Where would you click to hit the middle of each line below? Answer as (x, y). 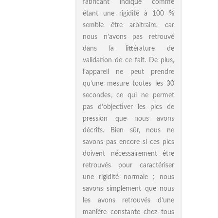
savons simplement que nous (128, 189)
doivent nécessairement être (128, 154)
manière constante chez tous (128, 212)
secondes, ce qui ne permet (128, 95)
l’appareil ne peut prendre (128, 72)
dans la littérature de (128, 49)
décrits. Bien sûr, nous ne (128, 130)
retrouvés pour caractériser (128, 165)
